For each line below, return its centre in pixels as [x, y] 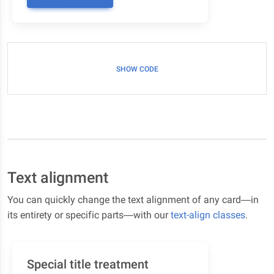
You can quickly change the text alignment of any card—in [133, 200]
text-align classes [208, 215]
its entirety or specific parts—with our [89, 215]
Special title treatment [88, 264]
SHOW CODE [137, 69]
